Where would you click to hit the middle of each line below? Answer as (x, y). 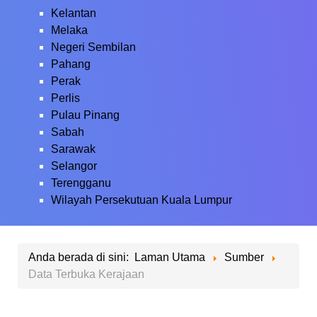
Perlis (65, 98)
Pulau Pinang (85, 115)
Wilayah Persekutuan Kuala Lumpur (142, 200)
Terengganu (81, 183)
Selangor (74, 166)
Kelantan (74, 13)
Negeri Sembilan (93, 47)
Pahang (71, 64)
